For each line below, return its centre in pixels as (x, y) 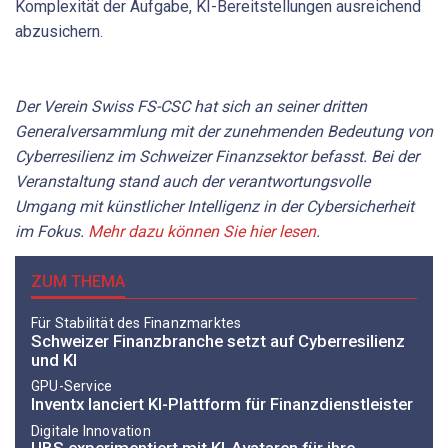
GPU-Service (72, 386)
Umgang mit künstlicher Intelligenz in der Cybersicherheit (214, 206)
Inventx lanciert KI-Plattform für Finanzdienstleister (222, 404)
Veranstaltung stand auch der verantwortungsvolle (192, 181)
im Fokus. (51, 231)
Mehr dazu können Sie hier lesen (202, 231)
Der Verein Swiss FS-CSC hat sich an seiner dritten (191, 106)
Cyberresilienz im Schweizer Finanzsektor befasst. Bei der (217, 156)
